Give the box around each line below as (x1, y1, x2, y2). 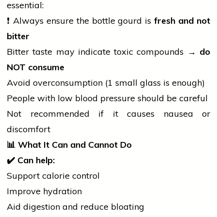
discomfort (7, 124, 50, 135)
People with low (7, 93, 75, 104)
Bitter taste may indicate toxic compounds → (7, 46, 200, 58)
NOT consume (7, 62, 64, 73)
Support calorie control (7, 170, 100, 182)
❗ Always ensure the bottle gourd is (7, 15, 155, 27)
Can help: (15, 155, 55, 166)
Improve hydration (7, 186, 82, 197)
